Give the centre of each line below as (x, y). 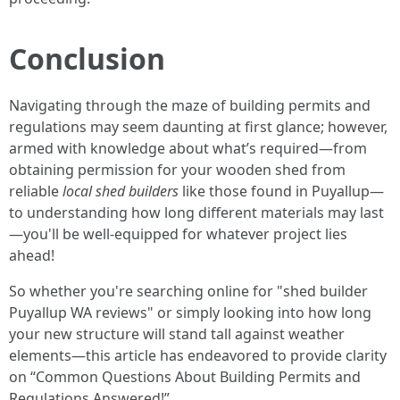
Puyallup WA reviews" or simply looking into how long (190, 312)
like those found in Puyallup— (281, 191)
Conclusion (87, 58)
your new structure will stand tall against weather (177, 334)
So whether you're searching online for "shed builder (188, 291)
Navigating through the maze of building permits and (190, 105)
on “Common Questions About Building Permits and (185, 377)
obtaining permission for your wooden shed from (177, 170)
